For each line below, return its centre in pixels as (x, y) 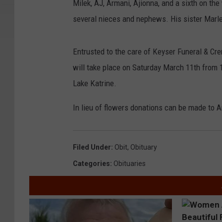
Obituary (144, 147)
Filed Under (92, 147)
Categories (91, 164)
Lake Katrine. (95, 83)
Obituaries (130, 164)
